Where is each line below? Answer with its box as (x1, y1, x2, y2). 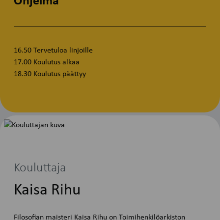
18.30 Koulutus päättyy (14, 70, 86, 78)
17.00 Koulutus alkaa (14, 58, 80, 66)
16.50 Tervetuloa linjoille (14, 46, 93, 55)
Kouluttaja (14, 161, 66, 175)
